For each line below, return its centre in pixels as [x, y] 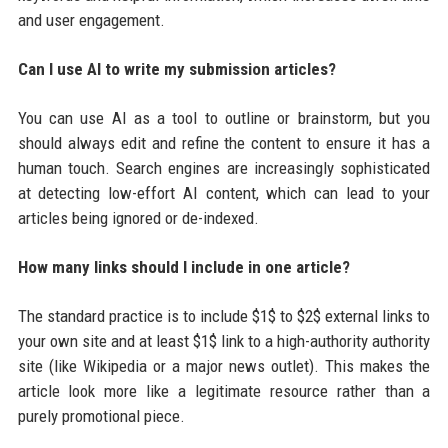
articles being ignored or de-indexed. [138, 217]
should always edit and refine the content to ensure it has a [224, 142]
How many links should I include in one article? [183, 266]
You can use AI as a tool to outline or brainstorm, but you [224, 117]
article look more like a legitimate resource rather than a [224, 390]
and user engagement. [91, 19]
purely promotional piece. [101, 415]
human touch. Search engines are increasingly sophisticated [224, 167]
